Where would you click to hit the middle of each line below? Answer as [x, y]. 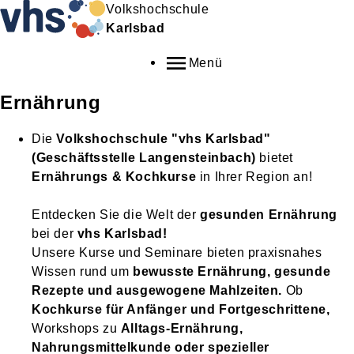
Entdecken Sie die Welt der [116, 215]
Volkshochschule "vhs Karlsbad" [164, 139]
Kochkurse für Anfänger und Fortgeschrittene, [181, 309]
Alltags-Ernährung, [182, 328]
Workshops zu [76, 328]
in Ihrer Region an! [254, 177]
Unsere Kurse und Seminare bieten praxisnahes [177, 252]
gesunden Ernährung [269, 215]
